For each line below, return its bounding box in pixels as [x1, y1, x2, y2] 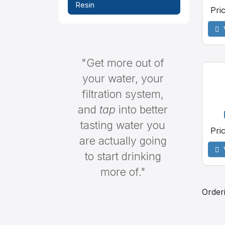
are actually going [79, 134, 167, 147]
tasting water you [80, 119, 165, 132]
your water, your [82, 72, 164, 85]
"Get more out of [81, 56, 164, 69]
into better [116, 103, 168, 116]
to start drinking [84, 150, 161, 163]
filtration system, [82, 87, 164, 100]
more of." [100, 165, 146, 178]
